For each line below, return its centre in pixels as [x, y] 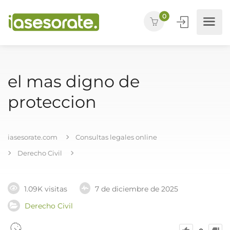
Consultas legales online [116, 137]
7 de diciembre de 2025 [137, 189]
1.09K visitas [46, 189]
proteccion [52, 102]
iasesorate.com [33, 137]
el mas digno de [74, 81]
